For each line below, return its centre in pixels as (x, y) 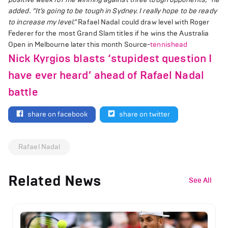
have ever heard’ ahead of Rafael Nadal (106, 75)
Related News (55, 181)
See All (200, 180)
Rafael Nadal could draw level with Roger (143, 22)
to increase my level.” (42, 22)
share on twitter (145, 114)
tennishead (169, 45)
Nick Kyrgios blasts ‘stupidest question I (110, 59)
